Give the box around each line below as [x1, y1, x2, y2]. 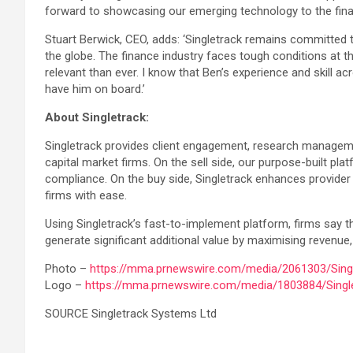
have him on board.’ [45, 82, 145, 96]
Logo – [45, 278, 85, 292]
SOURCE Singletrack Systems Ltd [45, 307, 217, 321]
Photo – [45, 262, 90, 276]
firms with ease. [45, 188, 127, 203]
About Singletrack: [45, 110, 149, 124]
